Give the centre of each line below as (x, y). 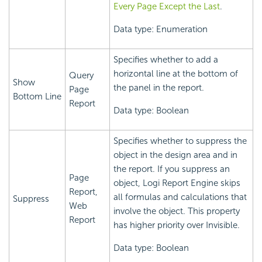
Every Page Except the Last (167, 7)
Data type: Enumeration (161, 30)
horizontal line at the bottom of (176, 74)
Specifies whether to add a (166, 60)
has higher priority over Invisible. (177, 225)
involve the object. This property (177, 211)
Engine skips (214, 183)
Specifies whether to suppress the (180, 141)
